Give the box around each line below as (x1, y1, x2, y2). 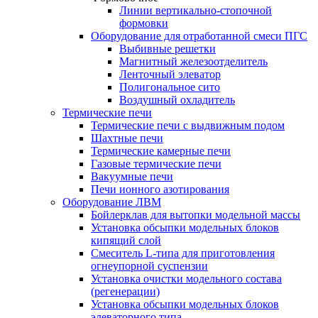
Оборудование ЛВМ (62, 196, 161, 208)
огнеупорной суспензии (91, 260, 208, 272)
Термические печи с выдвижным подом (91, 119, 285, 131)
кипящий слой (91, 234, 161, 246)
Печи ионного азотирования (91, 183, 229, 195)
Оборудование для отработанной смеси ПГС (91, 30, 307, 42)
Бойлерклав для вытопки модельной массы (91, 209, 300, 221)
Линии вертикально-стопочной (119, 4, 272, 16)
